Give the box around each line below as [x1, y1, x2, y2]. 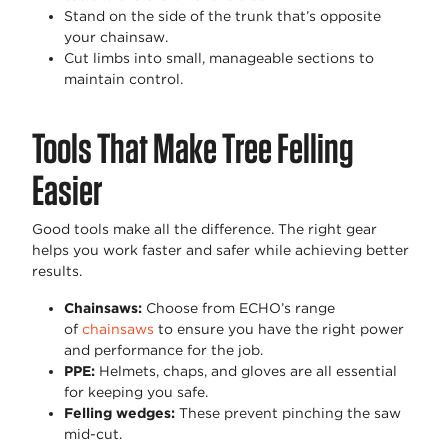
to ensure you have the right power [154, 320, 404, 337]
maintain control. [64, 70, 187, 87]
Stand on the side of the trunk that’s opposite [64, 7, 381, 24]
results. [32, 262, 86, 279]
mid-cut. [64, 425, 122, 442]
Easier [32, 164, 102, 215]
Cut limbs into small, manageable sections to [64, 49, 374, 66]
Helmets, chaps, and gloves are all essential [95, 362, 397, 379]
